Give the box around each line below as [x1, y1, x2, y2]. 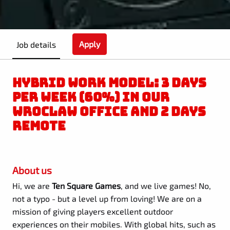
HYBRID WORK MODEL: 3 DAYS [12, 76, 206, 89]
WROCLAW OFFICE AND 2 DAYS [12, 105, 206, 118]
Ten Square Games [52, 180, 121, 190]
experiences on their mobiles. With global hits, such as [12, 219, 216, 229]
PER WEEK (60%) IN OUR [12, 91, 169, 104]
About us [12, 164, 52, 176]
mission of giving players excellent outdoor [12, 206, 173, 216]
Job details [16, 39, 56, 49]
